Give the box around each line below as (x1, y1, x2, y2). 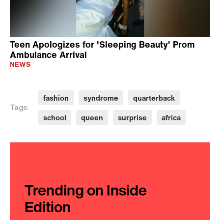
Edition (25, 196, 71, 218)
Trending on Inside (25, 179, 147, 201)
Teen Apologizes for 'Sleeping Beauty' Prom (10, 38, 195, 51)
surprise (118, 112, 147, 123)
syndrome (83, 92, 118, 103)
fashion (43, 92, 69, 103)
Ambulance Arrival (10, 48, 87, 61)
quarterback (133, 92, 175, 103)
